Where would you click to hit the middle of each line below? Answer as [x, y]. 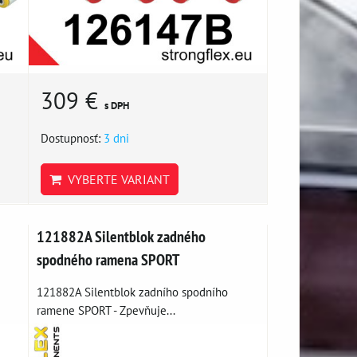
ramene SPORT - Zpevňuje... [106, 310]
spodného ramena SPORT [108, 259]
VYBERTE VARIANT [116, 179]
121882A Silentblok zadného [122, 236]
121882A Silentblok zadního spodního [133, 291]
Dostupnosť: [73, 137]
